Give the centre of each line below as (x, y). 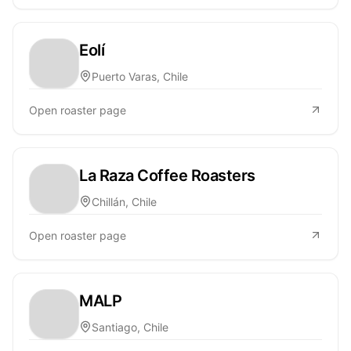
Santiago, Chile (130, 327)
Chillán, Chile (124, 201)
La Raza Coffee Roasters (167, 175)
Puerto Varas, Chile (140, 76)
